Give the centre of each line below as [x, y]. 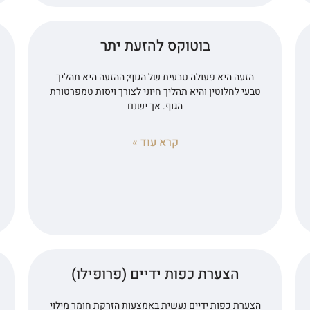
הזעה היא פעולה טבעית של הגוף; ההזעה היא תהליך [155, 77]
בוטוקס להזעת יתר [155, 46]
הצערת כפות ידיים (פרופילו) [155, 274]
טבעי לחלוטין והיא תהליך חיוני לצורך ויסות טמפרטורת [155, 91]
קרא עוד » [155, 142]
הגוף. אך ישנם [155, 106]
